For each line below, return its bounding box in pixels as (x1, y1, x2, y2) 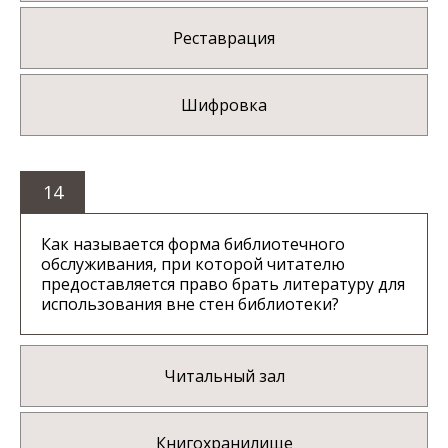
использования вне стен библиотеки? (41, 293, 339, 316)
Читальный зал (163, 365, 285, 388)
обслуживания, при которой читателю (41, 253, 345, 276)
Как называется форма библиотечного (41, 233, 345, 256)
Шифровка (181, 94, 267, 117)
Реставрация (173, 27, 275, 50)
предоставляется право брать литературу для (41, 273, 405, 296)
